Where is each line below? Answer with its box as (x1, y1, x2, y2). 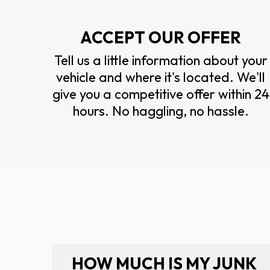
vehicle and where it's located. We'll (56, 68, 266, 86)
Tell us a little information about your (54, 51, 268, 69)
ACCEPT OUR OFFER (80, 27, 242, 48)
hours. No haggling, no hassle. (72, 102, 249, 119)
